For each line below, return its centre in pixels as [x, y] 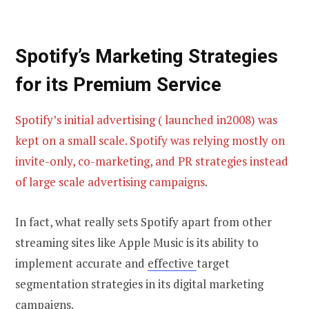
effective [172, 263]
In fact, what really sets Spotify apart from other [143, 221]
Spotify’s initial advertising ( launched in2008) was [146, 119]
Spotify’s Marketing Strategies [147, 57]
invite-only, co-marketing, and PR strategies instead [152, 161]
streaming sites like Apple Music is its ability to [137, 242]
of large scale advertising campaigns [110, 181]
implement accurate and [81, 263]
